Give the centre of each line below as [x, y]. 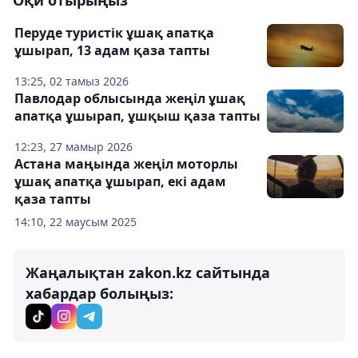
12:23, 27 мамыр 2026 [74, 147]
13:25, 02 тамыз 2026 [72, 81]
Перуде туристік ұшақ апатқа [114, 33]
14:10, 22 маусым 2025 [76, 222]
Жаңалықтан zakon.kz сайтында [148, 272]
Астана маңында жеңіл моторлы [126, 164]
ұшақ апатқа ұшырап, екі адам [120, 181]
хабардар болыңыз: [99, 293]
